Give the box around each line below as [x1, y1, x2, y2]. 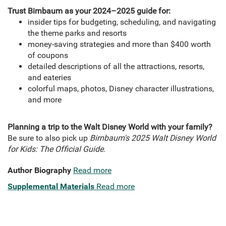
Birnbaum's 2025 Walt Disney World [88, 133, 216, 143]
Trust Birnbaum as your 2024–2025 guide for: [8, 6, 171, 16]
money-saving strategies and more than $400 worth [28, 39, 211, 49]
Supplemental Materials [8, 182, 94, 192]
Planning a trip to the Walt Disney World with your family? [8, 122, 212, 132]
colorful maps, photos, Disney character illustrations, [28, 84, 214, 94]
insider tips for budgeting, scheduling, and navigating [28, 17, 216, 27]
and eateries [28, 73, 71, 83]
